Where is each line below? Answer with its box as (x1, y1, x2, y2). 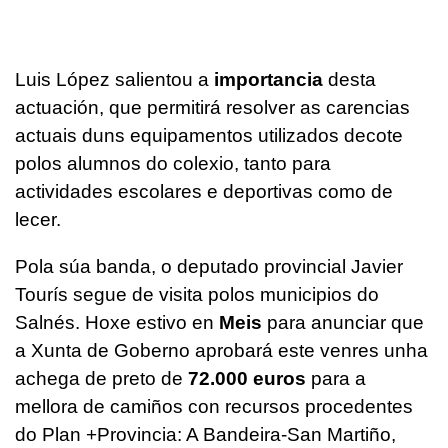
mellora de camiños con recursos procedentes (15, 395, 413, 417)
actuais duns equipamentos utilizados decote (15, 124, 403, 146)
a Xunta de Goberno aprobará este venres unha (15, 339, 428, 361)
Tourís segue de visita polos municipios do (15, 283, 379, 305)
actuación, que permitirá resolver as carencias (15, 96, 410, 118)
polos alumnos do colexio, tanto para (15, 152, 331, 174)
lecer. (15, 208, 61, 230)
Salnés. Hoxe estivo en (15, 311, 214, 333)
